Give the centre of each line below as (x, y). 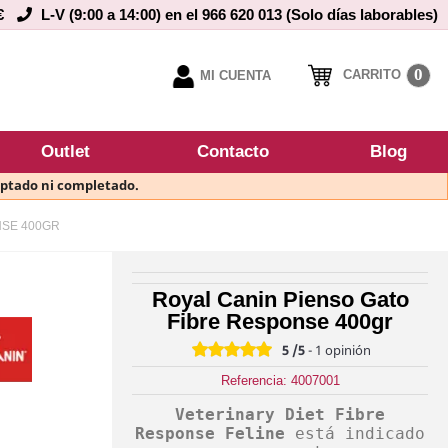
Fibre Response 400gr (280, 321)
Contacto (233, 152)
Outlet (65, 152)
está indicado (355, 433)
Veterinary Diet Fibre (280, 414)
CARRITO (372, 75)
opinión (348, 349)
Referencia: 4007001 (280, 380)
